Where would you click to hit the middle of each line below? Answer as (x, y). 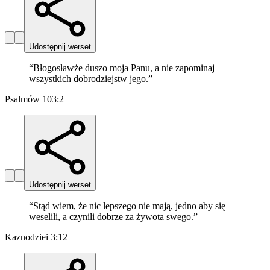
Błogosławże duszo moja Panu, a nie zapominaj (124, 68)
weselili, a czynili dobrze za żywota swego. (111, 217)
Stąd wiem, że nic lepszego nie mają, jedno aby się (129, 206)
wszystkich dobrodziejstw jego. (89, 79)
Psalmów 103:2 (34, 99)
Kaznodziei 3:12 (36, 237)
